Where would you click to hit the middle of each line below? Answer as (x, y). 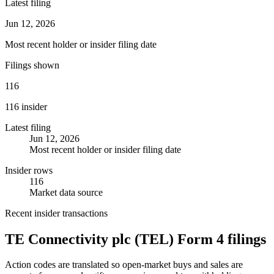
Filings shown (32, 65)
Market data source (66, 192)
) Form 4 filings (217, 239)
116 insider (26, 106)
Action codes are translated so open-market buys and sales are (124, 265)
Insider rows (29, 170)
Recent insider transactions (56, 213)
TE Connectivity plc (68, 239)
